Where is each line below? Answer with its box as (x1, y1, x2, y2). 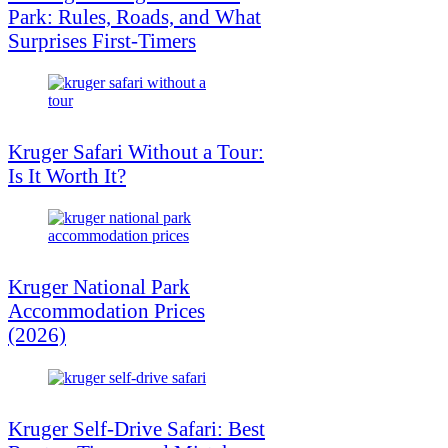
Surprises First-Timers (8, 28, 196, 53)
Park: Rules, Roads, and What (8, 4, 261, 29)
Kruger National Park (8, 274, 190, 299)
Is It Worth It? (8, 163, 126, 188)
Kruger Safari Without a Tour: (8, 139, 264, 164)
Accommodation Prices (8, 298, 205, 323)
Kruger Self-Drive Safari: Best (8, 417, 265, 442)
